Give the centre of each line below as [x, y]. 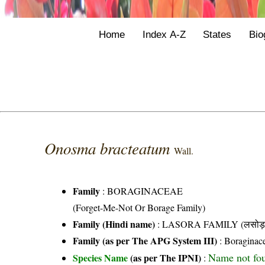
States [217, 34]
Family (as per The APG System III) [145, 241]
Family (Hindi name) [114, 224]
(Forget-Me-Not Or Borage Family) [139, 208]
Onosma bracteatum [109, 148]
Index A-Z [164, 34]
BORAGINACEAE [145, 191]
